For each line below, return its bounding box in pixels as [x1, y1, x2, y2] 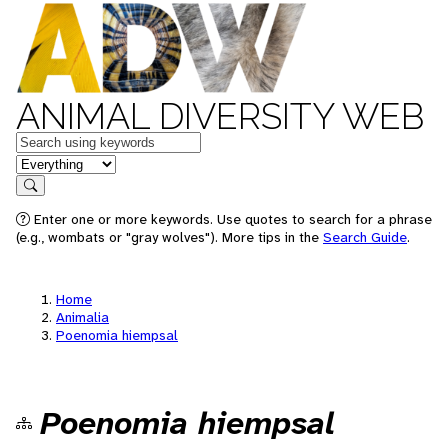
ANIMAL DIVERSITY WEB [16, 95, 424, 137]
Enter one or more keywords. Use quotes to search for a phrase [30, 210, 432, 228]
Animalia [56, 308, 109, 326]
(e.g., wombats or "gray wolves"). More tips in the [16, 228, 323, 246]
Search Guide [323, 228, 407, 246]
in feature [15, 152, 81, 173]
